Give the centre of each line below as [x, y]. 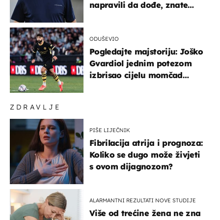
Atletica [104, 87]
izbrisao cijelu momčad [136, 75]
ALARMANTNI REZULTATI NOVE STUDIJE [143, 200]
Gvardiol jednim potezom [140, 63]
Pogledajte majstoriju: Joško [146, 51]
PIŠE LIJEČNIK [110, 130]
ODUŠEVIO [104, 39]
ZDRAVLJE [36, 107]
